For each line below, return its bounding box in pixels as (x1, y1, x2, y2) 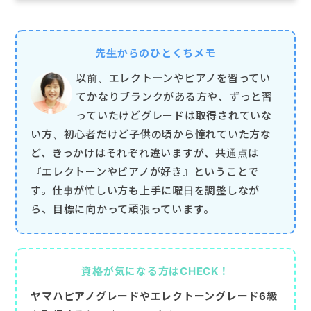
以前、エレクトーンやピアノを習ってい (76, 71, 271, 85)
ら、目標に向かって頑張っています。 (31, 202, 215, 216)
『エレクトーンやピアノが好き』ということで (31, 165, 260, 178)
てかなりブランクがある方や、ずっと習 (76, 90, 273, 103)
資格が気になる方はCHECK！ (81, 264, 230, 278)
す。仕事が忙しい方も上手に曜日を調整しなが (31, 183, 260, 197)
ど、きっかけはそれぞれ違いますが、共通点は (31, 146, 260, 160)
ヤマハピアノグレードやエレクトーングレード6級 (31, 289, 278, 303)
